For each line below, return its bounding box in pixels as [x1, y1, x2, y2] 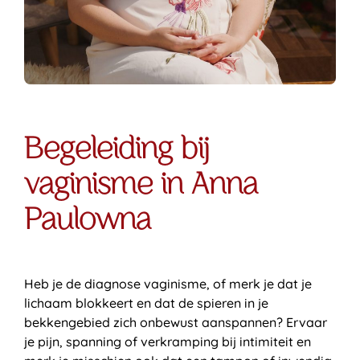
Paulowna [24, 207, 151, 236]
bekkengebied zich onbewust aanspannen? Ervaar [24, 314, 327, 331]
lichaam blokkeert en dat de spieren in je [24, 295, 268, 312]
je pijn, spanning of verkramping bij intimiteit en [24, 333, 311, 350]
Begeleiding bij [24, 136, 209, 166]
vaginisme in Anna [24, 171, 258, 201]
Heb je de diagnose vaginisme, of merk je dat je [24, 276, 312, 292]
